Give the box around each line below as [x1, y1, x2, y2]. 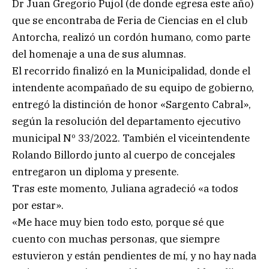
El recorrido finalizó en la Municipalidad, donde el [12, 64, 250, 77]
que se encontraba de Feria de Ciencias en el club [12, 13, 247, 27]
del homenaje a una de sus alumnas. [12, 47, 186, 61]
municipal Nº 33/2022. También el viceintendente [12, 131, 250, 145]
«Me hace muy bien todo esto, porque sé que [12, 215, 224, 229]
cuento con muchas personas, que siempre [12, 232, 220, 246]
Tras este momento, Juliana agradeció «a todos [12, 181, 238, 195]
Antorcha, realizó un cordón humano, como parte [12, 30, 250, 44]
